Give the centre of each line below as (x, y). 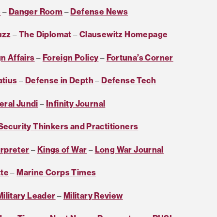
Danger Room (36, 11)
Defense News (99, 11)
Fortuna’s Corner (140, 57)
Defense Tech (129, 80)
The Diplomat (45, 34)
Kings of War (62, 149)
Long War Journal (129, 149)
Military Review (93, 195)
